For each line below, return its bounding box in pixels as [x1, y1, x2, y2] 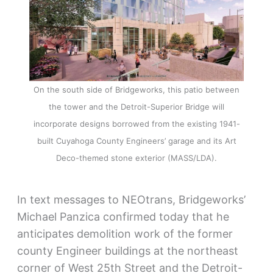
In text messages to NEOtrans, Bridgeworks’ [16, 193, 246, 206]
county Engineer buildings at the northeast [16, 244, 238, 257]
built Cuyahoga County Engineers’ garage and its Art [37, 135, 236, 146]
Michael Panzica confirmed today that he [16, 210, 229, 223]
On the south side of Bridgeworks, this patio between [34, 84, 239, 94]
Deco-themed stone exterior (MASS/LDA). [56, 152, 217, 163]
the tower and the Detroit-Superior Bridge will [49, 101, 224, 112]
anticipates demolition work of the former [16, 227, 233, 240]
